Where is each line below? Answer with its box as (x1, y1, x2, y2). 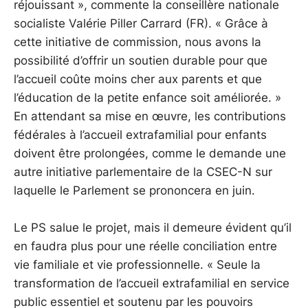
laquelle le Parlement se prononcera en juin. (14, 184, 255, 197)
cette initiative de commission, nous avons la (14, 35, 261, 49)
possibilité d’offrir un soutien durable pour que (14, 54, 267, 67)
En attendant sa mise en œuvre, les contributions (14, 109, 286, 123)
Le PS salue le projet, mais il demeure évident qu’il (14, 221, 291, 234)
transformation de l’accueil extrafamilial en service (14, 276, 289, 290)
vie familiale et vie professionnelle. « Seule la (14, 258, 261, 272)
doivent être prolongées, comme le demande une (14, 146, 286, 160)
